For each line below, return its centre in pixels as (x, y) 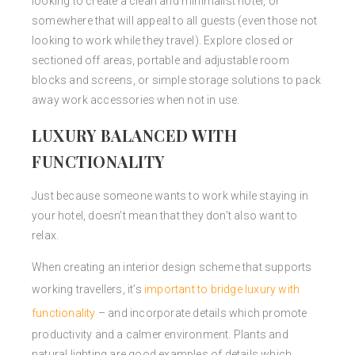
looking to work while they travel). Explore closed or (163, 41)
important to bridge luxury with (222, 290)
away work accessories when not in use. (136, 100)
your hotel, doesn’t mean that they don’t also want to (165, 216)
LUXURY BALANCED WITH (135, 136)
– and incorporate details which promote (201, 313)
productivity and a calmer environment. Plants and (160, 335)
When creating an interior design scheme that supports (172, 267)
